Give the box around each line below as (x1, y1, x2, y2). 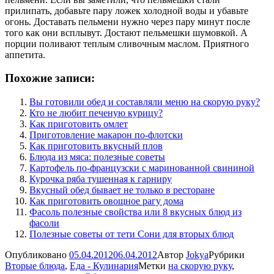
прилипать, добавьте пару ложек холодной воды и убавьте (5, 5, 248, 16)
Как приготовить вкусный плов (29, 141, 163, 152)
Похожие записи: (5, 72, 95, 85)
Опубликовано (5, 250, 69, 261)
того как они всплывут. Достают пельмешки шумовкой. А (5, 27, 248, 38)
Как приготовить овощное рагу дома (29, 196, 183, 207)
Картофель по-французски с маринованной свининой (29, 163, 254, 174)
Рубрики (209, 250, 245, 261)
